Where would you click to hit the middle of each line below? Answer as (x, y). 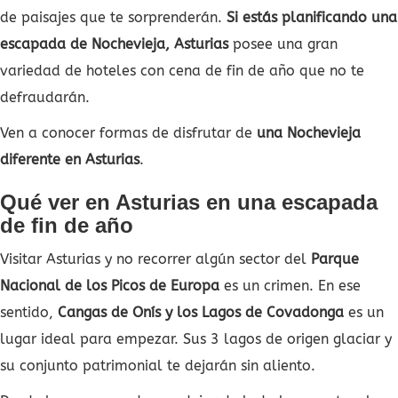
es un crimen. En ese (290, 285)
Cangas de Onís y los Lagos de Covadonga (201, 312)
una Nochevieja (309, 132)
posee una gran (283, 44)
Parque (335, 259)
